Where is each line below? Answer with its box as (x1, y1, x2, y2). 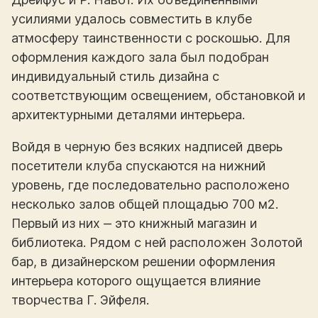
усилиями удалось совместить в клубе (11, 11, 252, 26)
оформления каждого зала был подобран (11, 49, 269, 65)
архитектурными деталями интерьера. (11, 106, 245, 122)
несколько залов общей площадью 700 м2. (11, 196, 278, 212)
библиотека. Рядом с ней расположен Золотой (11, 234, 302, 250)
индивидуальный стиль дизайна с (11, 68, 219, 84)
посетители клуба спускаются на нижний (11, 158, 265, 173)
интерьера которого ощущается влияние (11, 273, 261, 288)
